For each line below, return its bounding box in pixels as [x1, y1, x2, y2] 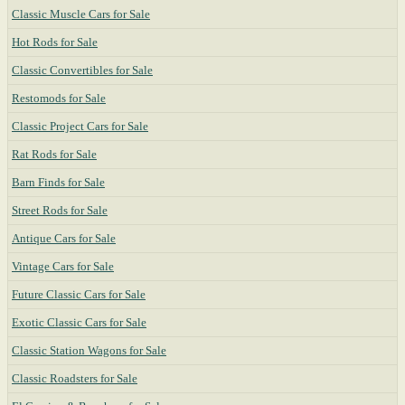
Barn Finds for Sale [12, 175, 105, 189]
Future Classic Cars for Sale [12, 287, 146, 301]
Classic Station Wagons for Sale [12, 344, 166, 357]
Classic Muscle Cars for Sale [12, 7, 150, 21]
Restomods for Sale [12, 91, 106, 105]
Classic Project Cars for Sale [12, 119, 148, 133]
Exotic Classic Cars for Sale [12, 316, 146, 329]
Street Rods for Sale [12, 203, 108, 217]
